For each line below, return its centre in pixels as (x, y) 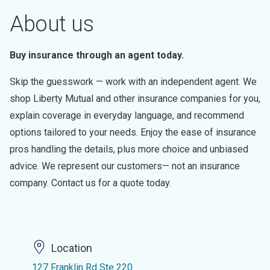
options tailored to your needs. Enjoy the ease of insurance (133, 132)
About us (52, 24)
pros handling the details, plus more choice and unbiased (129, 149)
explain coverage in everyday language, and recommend (127, 115)
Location (71, 248)
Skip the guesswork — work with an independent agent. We (133, 82)
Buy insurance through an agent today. (97, 55)
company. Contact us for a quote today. (90, 183)
